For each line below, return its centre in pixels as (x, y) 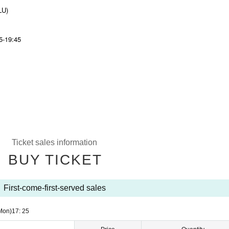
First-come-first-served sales (54, 188)
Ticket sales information (54, 142)
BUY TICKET (55, 160)
